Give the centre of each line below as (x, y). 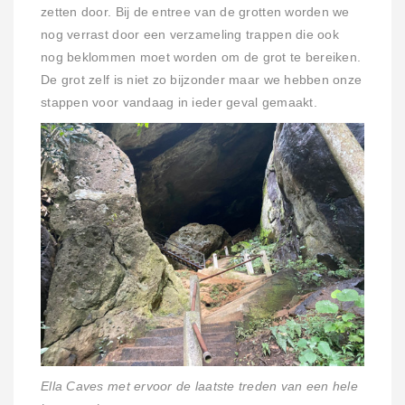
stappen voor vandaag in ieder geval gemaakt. (179, 103)
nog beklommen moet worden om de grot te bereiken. (201, 58)
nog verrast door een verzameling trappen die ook (190, 35)
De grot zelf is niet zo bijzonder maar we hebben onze (202, 80)
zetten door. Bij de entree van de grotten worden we (195, 13)
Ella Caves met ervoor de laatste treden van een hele (200, 386)
